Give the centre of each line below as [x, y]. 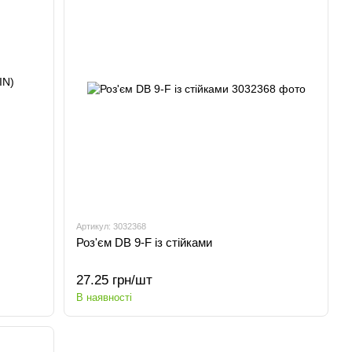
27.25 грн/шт [115, 280]
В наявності [104, 297]
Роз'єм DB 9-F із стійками [145, 242]
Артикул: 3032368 [112, 226]
